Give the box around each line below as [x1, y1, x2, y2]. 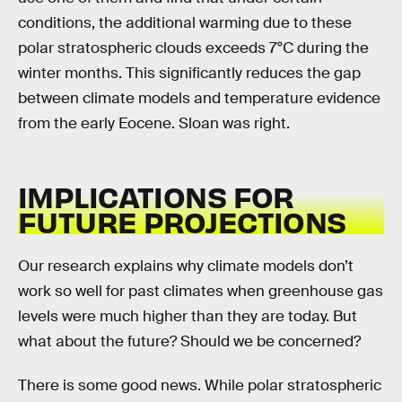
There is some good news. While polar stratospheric [18, 376, 381, 396]
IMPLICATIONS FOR [18, 178, 294, 215]
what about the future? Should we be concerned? [18, 331, 361, 351]
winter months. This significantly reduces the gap [18, 63, 361, 83]
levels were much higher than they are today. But [18, 306, 357, 326]
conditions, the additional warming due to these [18, 13, 352, 32]
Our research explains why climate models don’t [18, 256, 354, 275]
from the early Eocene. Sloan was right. [18, 113, 290, 133]
